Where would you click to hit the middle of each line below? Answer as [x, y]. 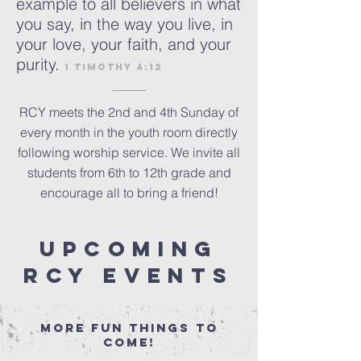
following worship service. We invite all [129, 152]
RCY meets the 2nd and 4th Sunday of [129, 112]
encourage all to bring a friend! [129, 193]
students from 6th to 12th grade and [129, 172]
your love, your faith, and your [124, 44]
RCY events [129, 275]
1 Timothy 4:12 [114, 67]
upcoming [129, 249]
